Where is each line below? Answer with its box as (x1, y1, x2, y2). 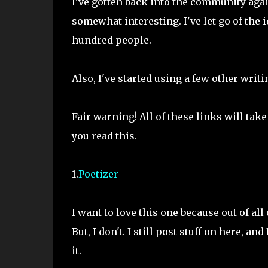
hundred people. (71, 34, 151, 46)
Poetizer (78, 168, 118, 180)
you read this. (71, 130, 137, 142)
